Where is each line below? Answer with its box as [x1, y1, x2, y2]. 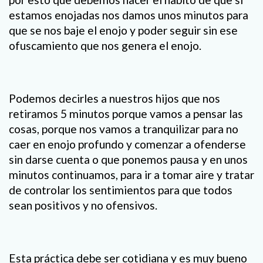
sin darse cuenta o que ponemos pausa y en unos [9, 152, 248, 166]
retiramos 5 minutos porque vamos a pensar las [9, 106, 243, 120]
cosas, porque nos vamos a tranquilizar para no [9, 122, 238, 136]
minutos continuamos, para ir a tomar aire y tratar [9, 167, 254, 181]
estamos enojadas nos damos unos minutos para [9, 8, 248, 22]
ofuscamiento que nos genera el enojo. [9, 38, 201, 52]
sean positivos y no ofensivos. [9, 198, 157, 212]
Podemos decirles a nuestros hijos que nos [9, 91, 220, 105]
